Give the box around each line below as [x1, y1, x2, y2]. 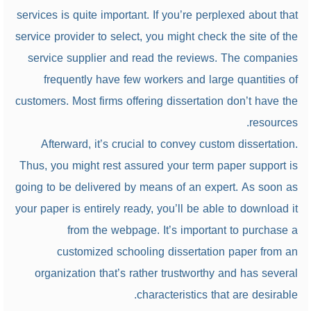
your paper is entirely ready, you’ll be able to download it [15, 198, 298, 219]
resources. [249, 112, 298, 133]
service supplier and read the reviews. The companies [27, 47, 298, 69]
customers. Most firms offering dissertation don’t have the [15, 90, 298, 112]
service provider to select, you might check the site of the [15, 26, 298, 47]
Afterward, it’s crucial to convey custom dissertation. [40, 133, 298, 155]
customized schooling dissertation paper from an [56, 241, 298, 262]
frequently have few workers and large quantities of [43, 69, 298, 90]
